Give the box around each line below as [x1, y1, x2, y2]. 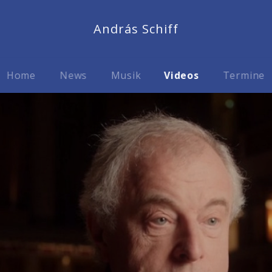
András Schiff [93, 20, 179, 37]
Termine [222, 69, 265, 82]
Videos [163, 69, 199, 82]
